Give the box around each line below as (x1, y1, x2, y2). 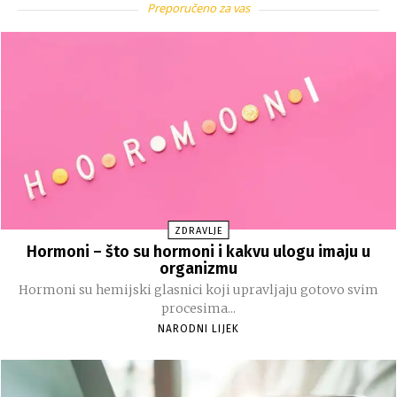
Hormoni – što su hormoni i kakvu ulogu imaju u (27, 242, 370, 262)
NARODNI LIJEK (158, 323, 239, 336)
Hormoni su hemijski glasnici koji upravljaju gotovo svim (19, 282, 378, 299)
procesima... (161, 300, 236, 317)
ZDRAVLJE (174, 225, 223, 237)
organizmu (160, 259, 237, 279)
